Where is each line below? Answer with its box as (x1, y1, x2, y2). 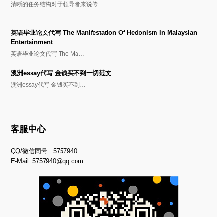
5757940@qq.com (32, 157, 84, 165)
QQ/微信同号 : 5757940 (11, 147, 77, 155)
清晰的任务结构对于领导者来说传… (11, 1, 104, 8)
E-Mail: (11, 157, 33, 165)
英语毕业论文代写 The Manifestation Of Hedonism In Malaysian (11, 29, 198, 37)
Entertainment (11, 38, 53, 46)
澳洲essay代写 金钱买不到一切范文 (11, 69, 112, 77)
